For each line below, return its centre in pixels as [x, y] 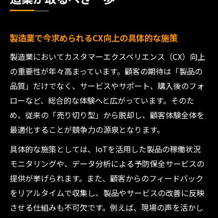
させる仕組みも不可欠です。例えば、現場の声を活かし [107, 207]
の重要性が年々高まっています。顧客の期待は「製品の [106, 71]
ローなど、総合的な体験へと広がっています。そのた [102, 100]
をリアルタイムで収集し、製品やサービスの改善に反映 [107, 193]
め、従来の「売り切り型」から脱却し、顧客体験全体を [107, 115]
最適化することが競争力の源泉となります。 [87, 129]
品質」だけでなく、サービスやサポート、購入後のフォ [107, 86]
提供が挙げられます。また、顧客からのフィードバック [107, 178]
